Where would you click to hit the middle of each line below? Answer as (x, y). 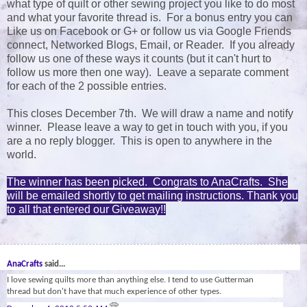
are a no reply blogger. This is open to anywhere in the (139, 141)
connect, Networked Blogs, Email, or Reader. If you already (151, 45)
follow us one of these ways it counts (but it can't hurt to (139, 59)
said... (54, 264)
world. (23, 155)
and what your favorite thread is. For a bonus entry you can (150, 18)
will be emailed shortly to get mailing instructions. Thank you (152, 196)
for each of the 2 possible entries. (87, 86)
